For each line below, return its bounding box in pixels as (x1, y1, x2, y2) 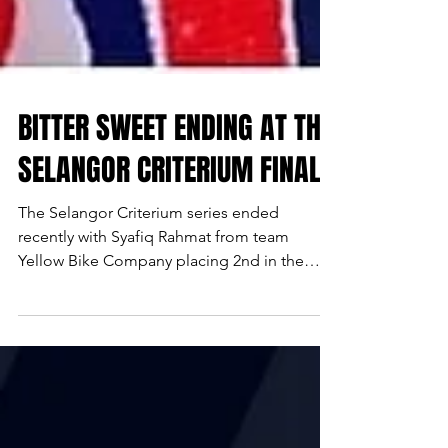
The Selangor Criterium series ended (18, 243, 279, 262)
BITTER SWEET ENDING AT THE (18, 146, 333, 190)
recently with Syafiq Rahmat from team (18, 267, 289, 286)
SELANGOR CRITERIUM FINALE (18, 188, 333, 232)
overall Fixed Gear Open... (18, 315, 204, 334)
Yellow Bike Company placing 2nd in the (18, 291, 304, 310)
